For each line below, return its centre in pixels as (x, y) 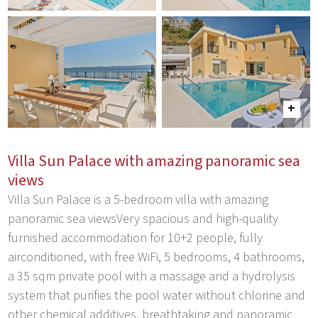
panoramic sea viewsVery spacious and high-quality (143, 219)
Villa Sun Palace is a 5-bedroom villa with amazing (138, 199)
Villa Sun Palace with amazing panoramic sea (154, 161)
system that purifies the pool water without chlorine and (157, 295)
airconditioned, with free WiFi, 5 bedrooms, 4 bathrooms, (157, 257)
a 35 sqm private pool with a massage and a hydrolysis (152, 276)
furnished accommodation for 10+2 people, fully (136, 238)
